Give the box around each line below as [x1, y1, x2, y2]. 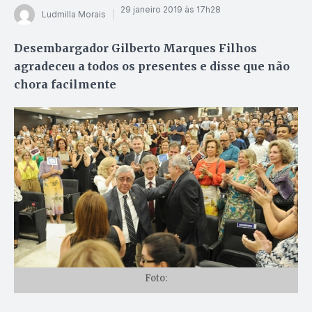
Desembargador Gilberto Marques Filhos [14, 40, 257, 55]
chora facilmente [14, 77, 116, 91]
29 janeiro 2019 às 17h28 [120, 4, 221, 15]
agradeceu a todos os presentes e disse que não [14, 58, 290, 73]
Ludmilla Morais [42, 9, 106, 20]
